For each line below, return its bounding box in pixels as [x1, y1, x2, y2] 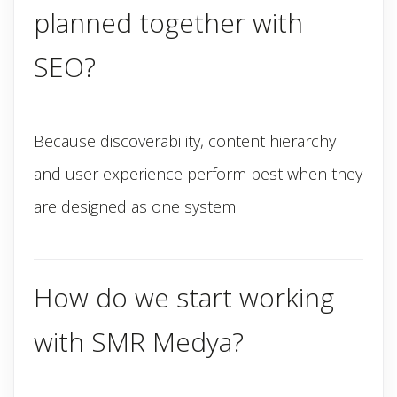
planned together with [34, 4, 303, 41]
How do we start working [34, 279, 334, 315]
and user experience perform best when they [34, 163, 362, 184]
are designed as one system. [34, 196, 238, 217]
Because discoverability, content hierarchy [34, 130, 336, 152]
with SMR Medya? [34, 323, 244, 360]
